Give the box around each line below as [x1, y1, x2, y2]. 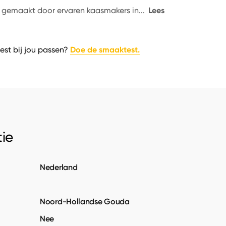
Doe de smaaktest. [70, 44, 140, 55]
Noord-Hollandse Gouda [40, 196, 130, 206]
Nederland [40, 162, 78, 172]
